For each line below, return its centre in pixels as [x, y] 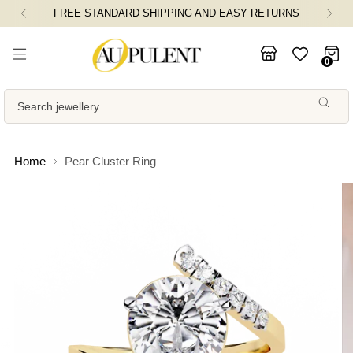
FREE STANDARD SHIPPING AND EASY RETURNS [176, 13]
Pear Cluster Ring [110, 161]
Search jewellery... [63, 106]
